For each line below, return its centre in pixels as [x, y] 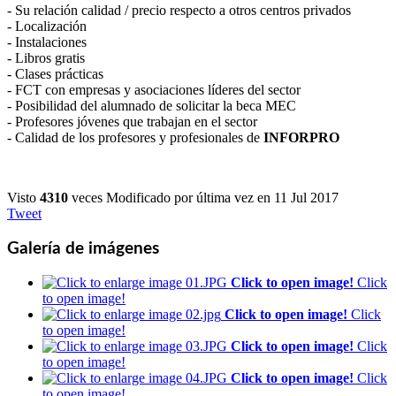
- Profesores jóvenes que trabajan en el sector [132, 121]
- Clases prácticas [55, 73]
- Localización [47, 26]
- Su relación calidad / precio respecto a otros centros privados [179, 10]
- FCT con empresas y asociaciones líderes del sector [154, 89]
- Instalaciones [47, 42]
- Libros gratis [46, 57]
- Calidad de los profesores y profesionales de [135, 137]
